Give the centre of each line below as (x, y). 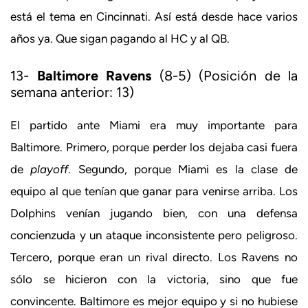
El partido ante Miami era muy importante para (154, 125)
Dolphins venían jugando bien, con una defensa (154, 213)
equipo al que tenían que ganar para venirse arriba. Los (154, 191)
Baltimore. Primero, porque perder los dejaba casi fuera (154, 147)
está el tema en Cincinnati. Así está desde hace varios (154, 17)
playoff (49, 169)
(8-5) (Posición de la (224, 75)
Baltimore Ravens (94, 75)
